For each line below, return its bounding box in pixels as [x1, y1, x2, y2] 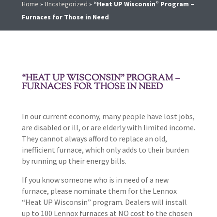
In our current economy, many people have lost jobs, [21, 111, 195, 122]
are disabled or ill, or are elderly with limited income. [21, 123, 195, 133]
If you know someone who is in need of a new [21, 175, 169, 185]
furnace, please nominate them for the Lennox [21, 186, 177, 196]
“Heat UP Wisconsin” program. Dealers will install [21, 197, 187, 207]
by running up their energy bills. [21, 156, 126, 166]
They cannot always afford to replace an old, [21, 134, 167, 144]
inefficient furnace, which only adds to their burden [21, 145, 189, 155]
